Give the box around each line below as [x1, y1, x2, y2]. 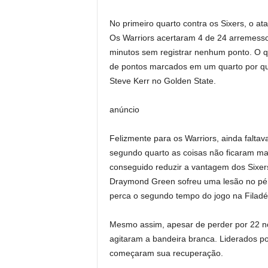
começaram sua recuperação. [109, 248, 223, 258]
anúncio [109, 105, 139, 114]
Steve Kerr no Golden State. [109, 76, 216, 86]
